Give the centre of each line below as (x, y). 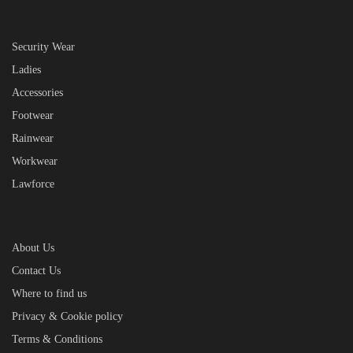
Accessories (37, 92)
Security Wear (43, 46)
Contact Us (36, 270)
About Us (33, 247)
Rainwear (33, 138)
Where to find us (49, 293)
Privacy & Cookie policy (67, 316)
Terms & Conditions (57, 339)
